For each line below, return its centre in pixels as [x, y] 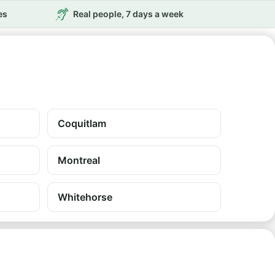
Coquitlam [82, 123]
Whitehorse [85, 197]
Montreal [79, 160]
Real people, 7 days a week [128, 14]
